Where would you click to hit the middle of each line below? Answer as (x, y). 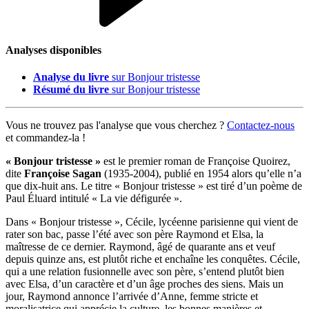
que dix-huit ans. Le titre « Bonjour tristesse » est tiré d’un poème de (154, 186)
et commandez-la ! (46, 138)
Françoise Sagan (63, 174)
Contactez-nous (261, 126)
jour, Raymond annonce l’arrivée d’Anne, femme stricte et (132, 297)
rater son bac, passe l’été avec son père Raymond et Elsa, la (134, 235)
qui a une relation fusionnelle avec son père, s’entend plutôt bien (145, 272)
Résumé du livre (71, 90)
